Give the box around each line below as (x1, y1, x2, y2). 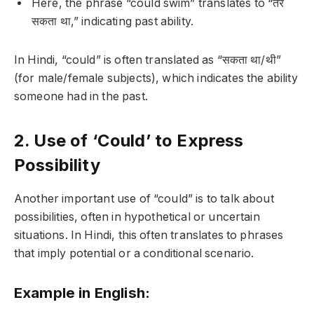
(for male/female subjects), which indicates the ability (14, 71, 298, 86)
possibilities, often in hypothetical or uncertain (14, 210, 260, 224)
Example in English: (14, 284, 151, 301)
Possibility (14, 155, 100, 176)
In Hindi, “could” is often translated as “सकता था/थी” (14, 53, 281, 67)
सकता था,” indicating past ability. (32, 15, 194, 29)
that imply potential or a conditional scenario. (14, 247, 254, 261)
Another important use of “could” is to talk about (14, 192, 274, 206)
